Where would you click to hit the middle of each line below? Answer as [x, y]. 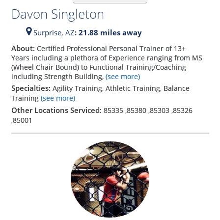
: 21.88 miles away [108, 32]
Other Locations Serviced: [57, 110]
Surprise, [48, 32]
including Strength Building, [57, 77]
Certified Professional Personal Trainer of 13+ [111, 49]
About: [24, 48]
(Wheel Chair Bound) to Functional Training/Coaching [98, 67]
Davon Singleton [57, 14]
